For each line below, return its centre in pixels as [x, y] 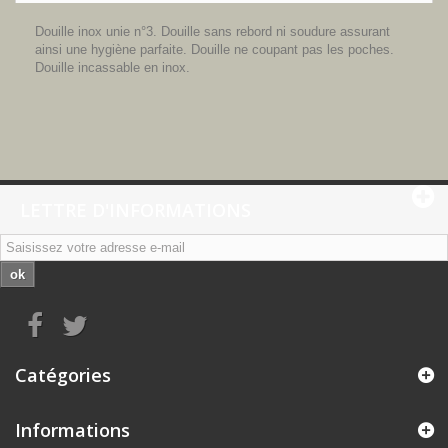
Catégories [63, 375]
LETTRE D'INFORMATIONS [135, 210]
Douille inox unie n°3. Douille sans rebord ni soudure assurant [212, 31]
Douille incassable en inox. [112, 67]
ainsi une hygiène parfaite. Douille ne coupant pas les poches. [214, 49]
